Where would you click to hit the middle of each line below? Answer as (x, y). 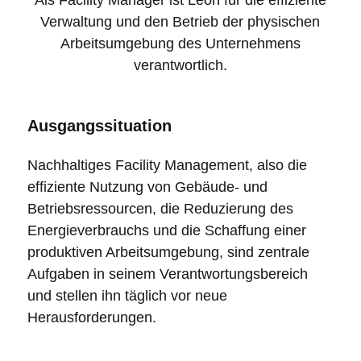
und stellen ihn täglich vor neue (127, 295)
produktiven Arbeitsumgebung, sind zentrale (168, 252)
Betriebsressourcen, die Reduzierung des (160, 208)
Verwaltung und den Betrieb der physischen (180, 21)
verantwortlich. (180, 65)
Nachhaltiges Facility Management (138, 165)
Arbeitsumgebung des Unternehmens (180, 43)
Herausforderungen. (91, 317)
